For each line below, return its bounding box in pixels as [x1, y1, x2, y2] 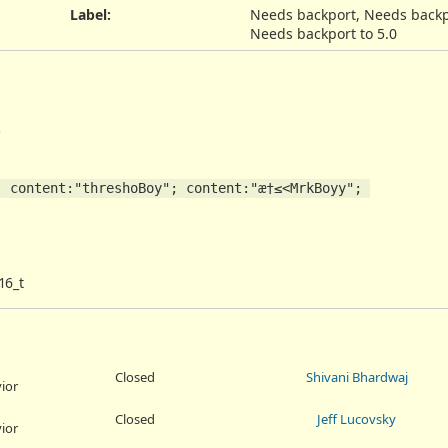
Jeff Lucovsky [317, 409, 396, 428]
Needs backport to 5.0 [249, 23, 397, 43]
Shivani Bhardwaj [305, 367, 408, 386]
